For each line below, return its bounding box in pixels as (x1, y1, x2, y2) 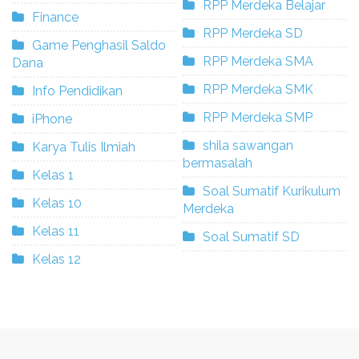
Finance (32, 10, 79, 26)
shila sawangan (203, 138, 293, 154)
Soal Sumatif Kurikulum (203, 184, 341, 200)
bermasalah (183, 155, 252, 171)
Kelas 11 (32, 224, 79, 240)
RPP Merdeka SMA (203, 54, 313, 70)
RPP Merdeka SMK (203, 82, 313, 98)
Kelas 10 (32, 196, 82, 212)
